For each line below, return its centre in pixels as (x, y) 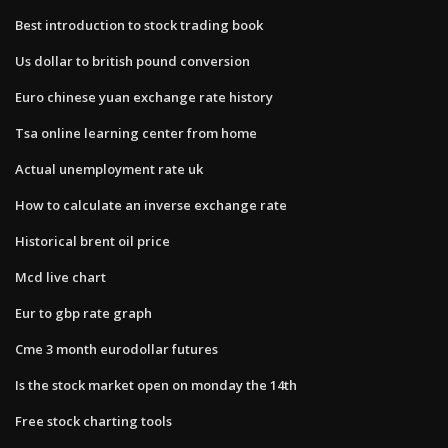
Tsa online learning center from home (136, 132)
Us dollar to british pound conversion (132, 60)
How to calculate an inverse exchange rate (151, 204)
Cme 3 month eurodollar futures (116, 348)
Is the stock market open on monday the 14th (156, 384)
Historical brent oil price (92, 240)
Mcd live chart (60, 276)
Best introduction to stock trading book (139, 24)
